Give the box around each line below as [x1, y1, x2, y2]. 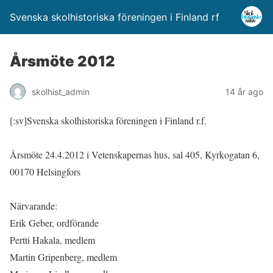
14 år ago [225, 86, 263, 97]
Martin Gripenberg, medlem [10, 250, 117, 263]
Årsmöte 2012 [10, 52, 115, 70]
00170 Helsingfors [10, 165, 80, 178]
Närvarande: [10, 199, 60, 212]
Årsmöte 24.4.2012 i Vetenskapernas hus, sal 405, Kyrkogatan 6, [10, 148, 260, 161]
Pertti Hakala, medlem [10, 233, 95, 246]
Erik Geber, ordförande [10, 216, 99, 229]
